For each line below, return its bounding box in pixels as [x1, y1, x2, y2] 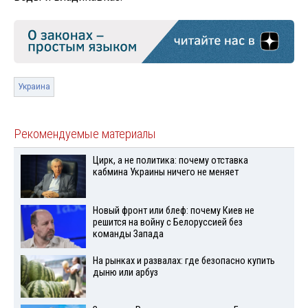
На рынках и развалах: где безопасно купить [92, 254, 275, 267]
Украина [18, 81, 50, 91]
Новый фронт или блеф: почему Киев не [92, 204, 254, 217]
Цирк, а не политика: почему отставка [92, 154, 248, 166]
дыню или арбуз [92, 266, 158, 278]
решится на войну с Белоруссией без [92, 216, 243, 228]
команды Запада [92, 228, 164, 240]
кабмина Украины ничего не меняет [92, 166, 239, 178]
